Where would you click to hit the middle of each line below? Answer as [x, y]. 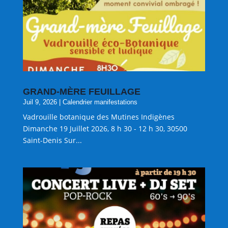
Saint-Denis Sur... [52, 140]
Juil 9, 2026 [40, 102]
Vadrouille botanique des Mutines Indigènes [98, 117]
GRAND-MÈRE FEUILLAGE [81, 91]
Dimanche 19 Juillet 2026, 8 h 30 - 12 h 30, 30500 [105, 128]
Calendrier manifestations [100, 102]
